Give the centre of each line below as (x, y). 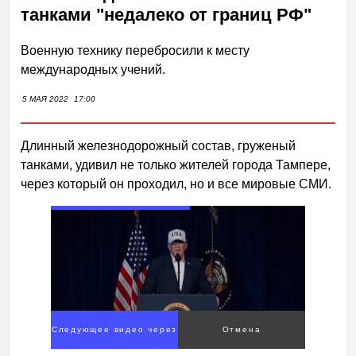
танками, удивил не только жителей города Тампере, (176, 164)
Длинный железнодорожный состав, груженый (159, 145)
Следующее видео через (114, 330)
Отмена (242, 330)
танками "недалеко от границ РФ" (166, 15)
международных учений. (93, 69)
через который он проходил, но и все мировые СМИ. (176, 184)
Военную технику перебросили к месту (135, 50)
